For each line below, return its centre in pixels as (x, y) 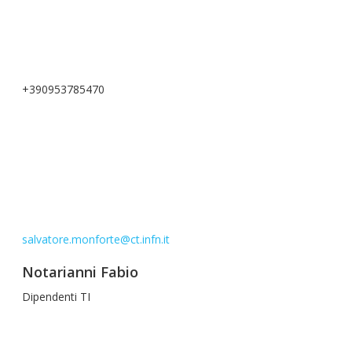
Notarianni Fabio (80, 272)
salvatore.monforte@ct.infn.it (96, 239)
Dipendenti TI (56, 297)
